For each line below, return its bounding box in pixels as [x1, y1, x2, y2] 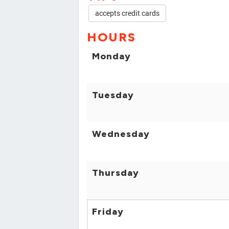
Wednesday [92, 128, 150, 140]
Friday [92, 206, 124, 218]
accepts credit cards [95, 8, 159, 18]
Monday [92, 51, 131, 62]
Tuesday [92, 89, 134, 101]
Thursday [92, 167, 139, 179]
